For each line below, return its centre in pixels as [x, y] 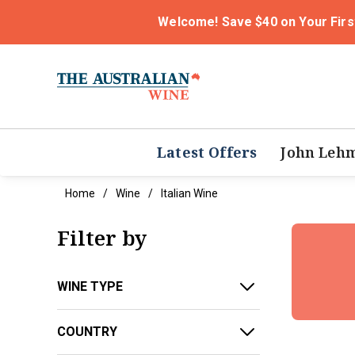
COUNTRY [87, 332]
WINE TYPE [90, 287]
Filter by [102, 238]
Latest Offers [207, 153]
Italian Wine [189, 194]
